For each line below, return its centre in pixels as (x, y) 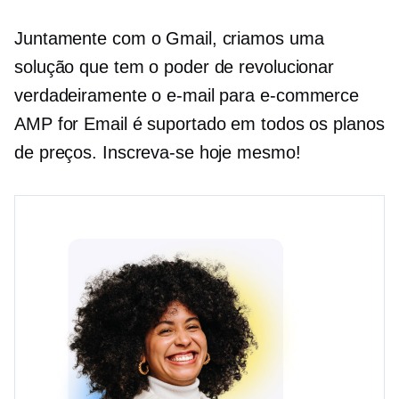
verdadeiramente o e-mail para (137, 96)
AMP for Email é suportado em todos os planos (199, 124)
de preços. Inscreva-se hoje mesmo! (158, 153)
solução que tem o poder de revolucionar (175, 67)
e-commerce (310, 96)
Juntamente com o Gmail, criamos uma (169, 39)
